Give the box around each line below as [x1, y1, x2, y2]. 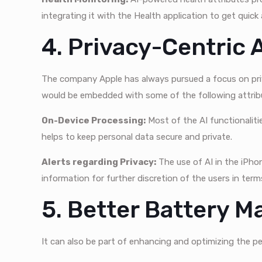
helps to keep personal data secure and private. [42, 132, 233, 143]
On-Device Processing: [42, 115, 146, 126]
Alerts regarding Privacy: [42, 157, 157, 168]
